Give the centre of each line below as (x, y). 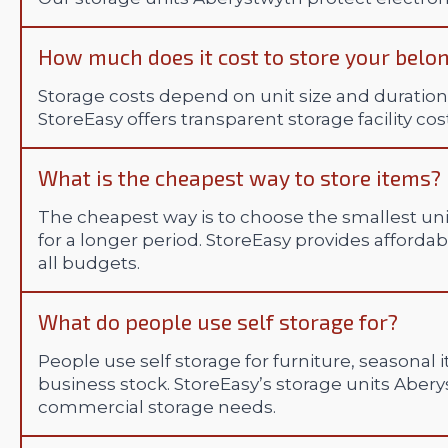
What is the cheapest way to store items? (239, 178)
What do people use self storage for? (218, 322)
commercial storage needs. (157, 407)
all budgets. (89, 263)
